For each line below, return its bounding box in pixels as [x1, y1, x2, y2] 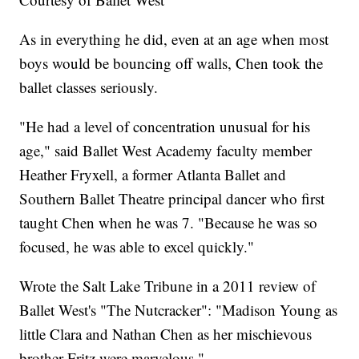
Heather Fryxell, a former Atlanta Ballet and [19, 164, 287, 185]
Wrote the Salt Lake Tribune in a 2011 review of [19, 276, 317, 296]
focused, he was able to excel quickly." [19, 236, 255, 257]
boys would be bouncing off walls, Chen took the [19, 53, 324, 74]
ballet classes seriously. [19, 77, 159, 98]
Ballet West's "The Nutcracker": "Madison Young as [19, 300, 338, 321]
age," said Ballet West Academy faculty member [19, 140, 313, 161]
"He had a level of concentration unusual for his [19, 116, 311, 137]
